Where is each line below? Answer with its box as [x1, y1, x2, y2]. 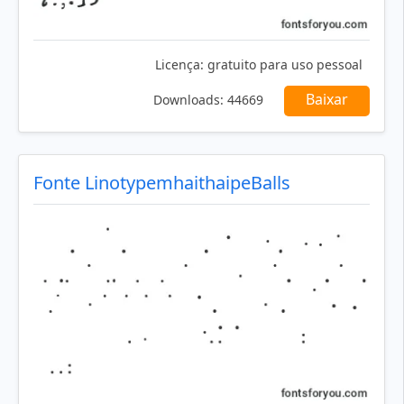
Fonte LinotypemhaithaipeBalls [33, 170, 290, 195]
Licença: [155, 55, 204, 73]
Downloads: [153, 90, 224, 108]
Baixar [306, 88, 348, 109]
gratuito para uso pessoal [204, 55, 363, 73]
